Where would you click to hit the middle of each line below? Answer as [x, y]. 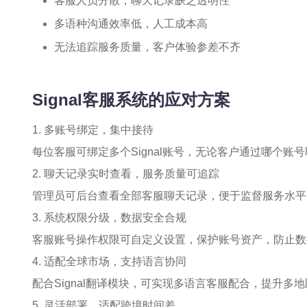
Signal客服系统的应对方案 [131, 100]
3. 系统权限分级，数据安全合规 [109, 218]
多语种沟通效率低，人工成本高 [131, 24]
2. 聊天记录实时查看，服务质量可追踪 [126, 174]
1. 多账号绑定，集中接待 [93, 130]
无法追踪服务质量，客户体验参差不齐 [147, 47]
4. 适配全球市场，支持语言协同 [109, 261]
